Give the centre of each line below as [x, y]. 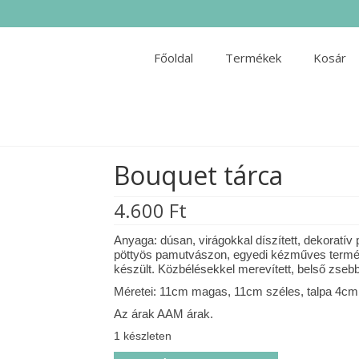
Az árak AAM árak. [163, 314]
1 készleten [142, 336]
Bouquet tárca [198, 175]
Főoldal [173, 58]
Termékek [253, 58]
